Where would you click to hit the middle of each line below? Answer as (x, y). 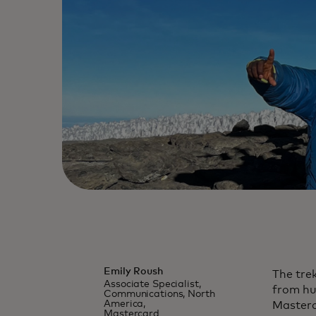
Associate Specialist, (152, 284)
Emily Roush (133, 271)
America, (125, 304)
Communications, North (159, 294)
